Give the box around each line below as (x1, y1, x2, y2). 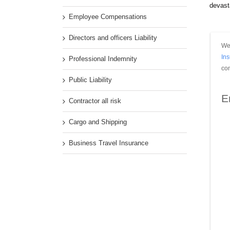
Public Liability (69, 76, 112, 84)
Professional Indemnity (69, 55, 137, 63)
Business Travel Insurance (69, 139, 148, 147)
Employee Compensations (69, 13, 147, 21)
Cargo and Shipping (69, 118, 127, 126)
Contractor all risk (69, 97, 121, 105)
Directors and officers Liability (69, 34, 157, 42)
